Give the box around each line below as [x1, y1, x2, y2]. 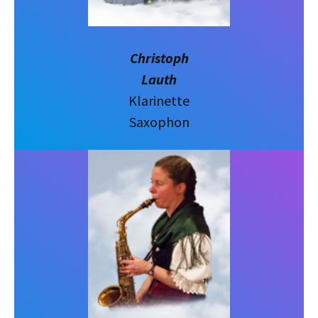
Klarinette [128, 91, 190, 109]
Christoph [129, 48, 189, 67]
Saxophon [128, 112, 190, 131]
